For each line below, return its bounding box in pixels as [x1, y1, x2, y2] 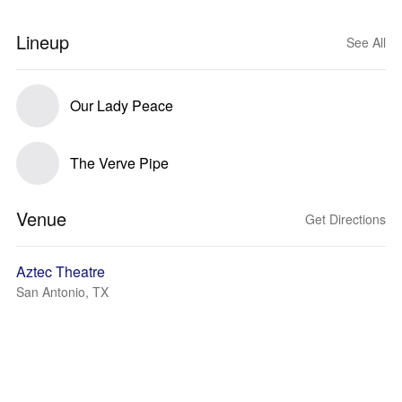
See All [346, 33, 386, 51]
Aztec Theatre [16, 261, 105, 282]
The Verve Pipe [70, 153, 169, 173]
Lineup [16, 29, 69, 55]
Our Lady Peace [70, 95, 173, 116]
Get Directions [305, 210, 386, 228]
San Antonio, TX [16, 283, 109, 301]
